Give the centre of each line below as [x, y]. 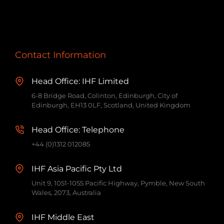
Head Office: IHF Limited [80, 81]
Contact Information [60, 55]
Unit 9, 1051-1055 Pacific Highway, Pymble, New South [118, 183]
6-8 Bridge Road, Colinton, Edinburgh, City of [104, 95]
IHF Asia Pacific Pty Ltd [76, 168]
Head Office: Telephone [78, 129]
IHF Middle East [63, 217]
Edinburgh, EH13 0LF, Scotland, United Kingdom [111, 105]
